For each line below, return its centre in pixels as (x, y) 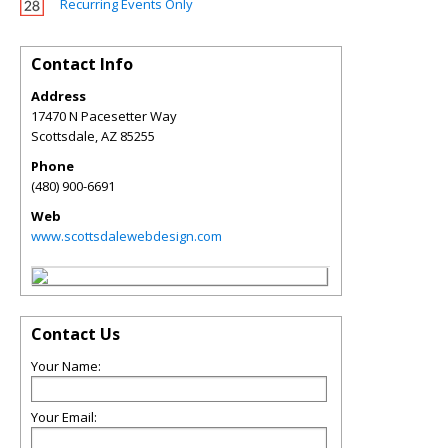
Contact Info (82, 64)
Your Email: (64, 417)
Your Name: (66, 366)
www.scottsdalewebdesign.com (126, 236)
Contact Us (75, 334)
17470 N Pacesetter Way (104, 116)
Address (58, 96)
